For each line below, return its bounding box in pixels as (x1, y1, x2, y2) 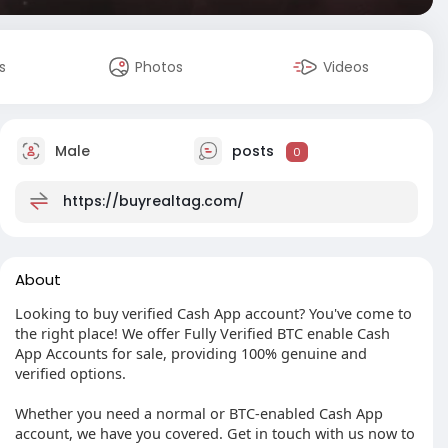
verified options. (15, 363, 126, 383)
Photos (135, 57, 184, 77)
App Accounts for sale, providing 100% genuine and (15, 343, 367, 363)
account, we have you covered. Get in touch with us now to (15, 423, 415, 443)
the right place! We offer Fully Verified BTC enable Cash (15, 323, 390, 343)
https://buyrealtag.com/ (63, 190, 244, 211)
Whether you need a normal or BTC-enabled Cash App (15, 403, 383, 423)
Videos (323, 57, 370, 77)
